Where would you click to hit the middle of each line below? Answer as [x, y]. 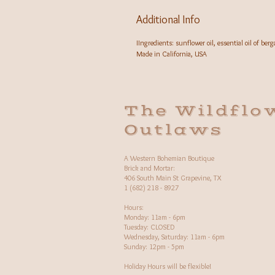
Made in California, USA [172, 54]
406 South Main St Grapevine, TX [173, 178]
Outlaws [174, 130]
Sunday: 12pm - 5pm [154, 246]
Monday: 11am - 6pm [155, 217]
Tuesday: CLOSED [149, 227]
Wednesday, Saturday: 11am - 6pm [174, 237]
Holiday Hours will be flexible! [168, 266]
